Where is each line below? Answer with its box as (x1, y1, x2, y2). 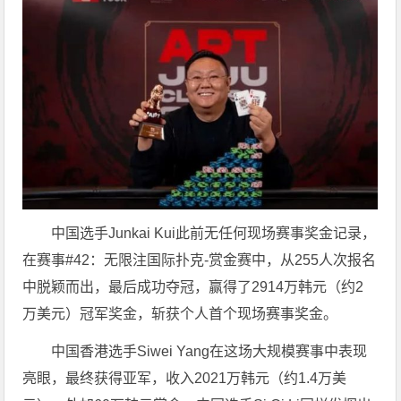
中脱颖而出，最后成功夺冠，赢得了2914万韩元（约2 (22, 279, 364, 295)
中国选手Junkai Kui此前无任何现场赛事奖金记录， (51, 226, 377, 242)
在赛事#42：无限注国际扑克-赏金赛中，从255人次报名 (22, 252, 377, 269)
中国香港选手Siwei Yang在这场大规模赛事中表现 (51, 344, 368, 360)
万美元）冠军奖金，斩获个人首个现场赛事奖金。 (22, 306, 338, 322)
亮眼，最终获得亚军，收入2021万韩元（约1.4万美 (22, 371, 347, 387)
